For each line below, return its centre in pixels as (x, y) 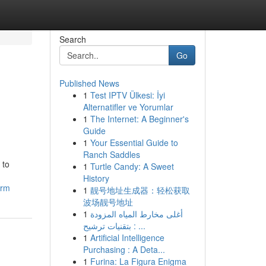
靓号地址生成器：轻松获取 (140, 190)
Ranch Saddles (111, 154)
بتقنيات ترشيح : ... (138, 226)
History (96, 178)
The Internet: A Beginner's (139, 119)
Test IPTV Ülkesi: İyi (127, 95)
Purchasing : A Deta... (124, 249)
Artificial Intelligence (127, 237)
